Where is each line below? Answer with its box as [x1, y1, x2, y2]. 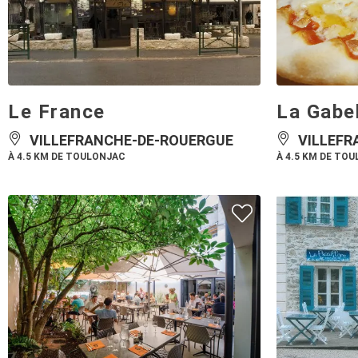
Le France [8, 86, 105, 108]
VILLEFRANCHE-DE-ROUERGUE [26, 117, 233, 133]
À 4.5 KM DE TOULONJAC [8, 136, 125, 147]
